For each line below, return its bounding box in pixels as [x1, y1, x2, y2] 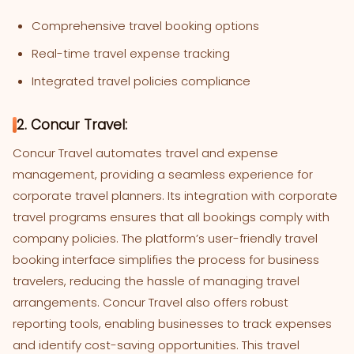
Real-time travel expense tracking [32, 45, 230, 62]
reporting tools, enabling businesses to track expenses [13, 315, 332, 333]
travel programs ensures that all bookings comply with [13, 209, 330, 226]
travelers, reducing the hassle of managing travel [13, 273, 299, 290]
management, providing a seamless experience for [13, 166, 313, 183]
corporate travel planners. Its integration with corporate [13, 187, 337, 205]
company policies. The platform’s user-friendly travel [13, 230, 318, 247]
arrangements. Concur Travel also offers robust [13, 294, 288, 311]
